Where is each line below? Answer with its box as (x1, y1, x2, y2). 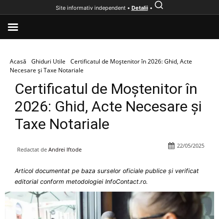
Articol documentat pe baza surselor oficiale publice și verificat (15, 167, 199, 175)
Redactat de (17, 146, 47, 153)
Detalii (131, 4, 148, 11)
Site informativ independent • (55, 4, 131, 11)
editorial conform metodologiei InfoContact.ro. (15, 178, 148, 185)
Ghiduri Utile (31, 57, 66, 66)
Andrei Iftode (48, 146, 82, 153)
